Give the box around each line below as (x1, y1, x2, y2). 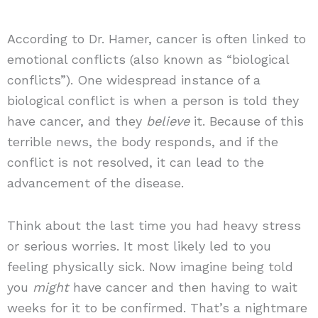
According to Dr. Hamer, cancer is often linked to (6, 31, 306, 46)
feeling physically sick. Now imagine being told (6, 259, 293, 275)
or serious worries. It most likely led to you (6, 238, 271, 254)
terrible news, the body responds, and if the (6, 133, 278, 149)
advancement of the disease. (6, 175, 184, 190)
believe (146, 113, 190, 128)
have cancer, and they (6, 113, 146, 128)
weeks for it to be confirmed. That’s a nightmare (6, 300, 307, 316)
